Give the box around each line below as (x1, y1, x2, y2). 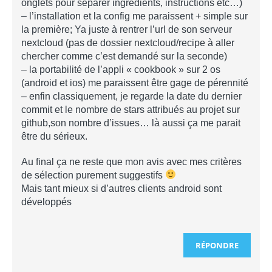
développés (21, 196, 72, 207)
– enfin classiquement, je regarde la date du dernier (21, 90, 242, 101)
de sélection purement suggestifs (21, 169, 165, 180)
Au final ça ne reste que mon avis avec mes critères (21, 156, 242, 167)
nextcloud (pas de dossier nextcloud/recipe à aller (21, 37, 234, 48)
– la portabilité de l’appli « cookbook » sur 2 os (21, 64, 220, 75)
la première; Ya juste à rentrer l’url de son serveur (21, 24, 232, 35)
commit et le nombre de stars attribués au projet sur (21, 104, 240, 115)
